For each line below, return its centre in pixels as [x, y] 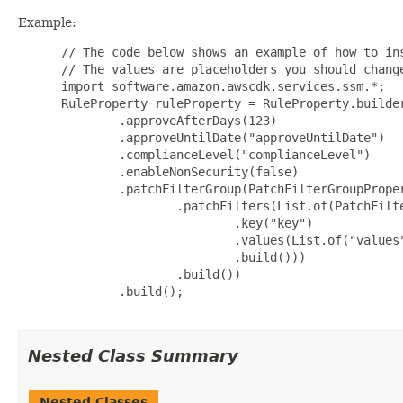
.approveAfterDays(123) [166, 120]
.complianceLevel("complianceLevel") [212, 154]
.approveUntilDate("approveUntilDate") [219, 137]
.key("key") [184, 223]
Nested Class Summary [133, 355]
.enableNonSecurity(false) [176, 171]
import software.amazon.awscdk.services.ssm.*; [219, 86]
